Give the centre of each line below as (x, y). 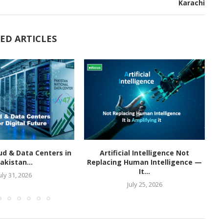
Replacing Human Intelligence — (145, 162)
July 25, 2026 (144, 184)
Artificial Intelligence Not (145, 153)
